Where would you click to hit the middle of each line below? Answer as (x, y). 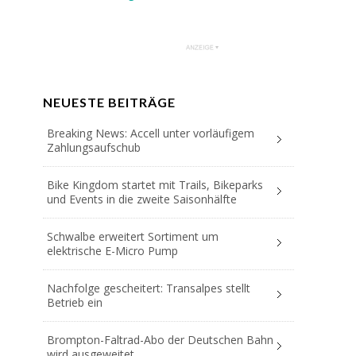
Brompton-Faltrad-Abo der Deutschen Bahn (160, 339)
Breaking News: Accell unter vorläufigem (151, 133)
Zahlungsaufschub (94, 147)
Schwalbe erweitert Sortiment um (133, 236)
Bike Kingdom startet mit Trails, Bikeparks (155, 184)
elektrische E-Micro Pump (112, 250)
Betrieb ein (75, 302)
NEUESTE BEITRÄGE (109, 102)
